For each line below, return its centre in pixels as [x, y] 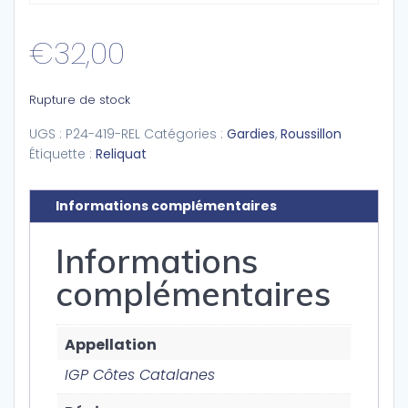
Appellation [111, 344]
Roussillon [311, 134]
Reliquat [121, 154]
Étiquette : [62, 154]
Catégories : [185, 134]
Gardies [251, 134]
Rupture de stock [80, 100]
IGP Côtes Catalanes [140, 374]
